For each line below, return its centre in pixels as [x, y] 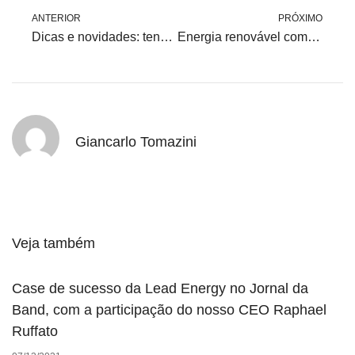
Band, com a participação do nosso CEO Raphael [169, 309]
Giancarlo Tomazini [136, 142]
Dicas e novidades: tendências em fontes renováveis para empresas [166, 36]
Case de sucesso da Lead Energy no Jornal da [160, 288]
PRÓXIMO [300, 18]
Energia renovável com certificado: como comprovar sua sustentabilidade [313, 36]
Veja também [53, 243]
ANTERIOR [56, 18]
